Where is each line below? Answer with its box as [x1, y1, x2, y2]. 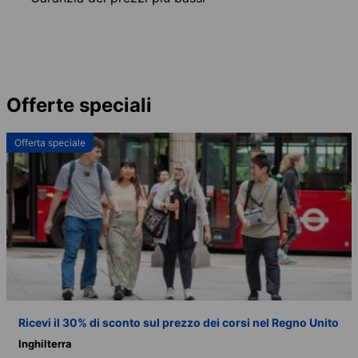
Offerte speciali [6, 93, 152, 117]
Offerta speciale [14, 136, 86, 149]
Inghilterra [18, 336, 72, 350]
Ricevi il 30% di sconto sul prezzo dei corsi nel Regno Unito [18, 315, 339, 329]
